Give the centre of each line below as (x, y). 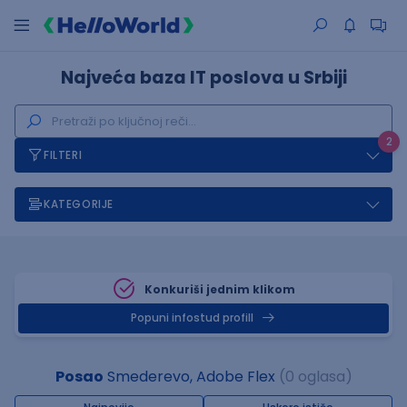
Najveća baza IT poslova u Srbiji (203, 78)
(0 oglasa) (315, 377)
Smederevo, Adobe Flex (189, 377)
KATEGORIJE (79, 204)
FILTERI (63, 155)
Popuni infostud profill (192, 318)
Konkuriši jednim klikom (220, 289)
